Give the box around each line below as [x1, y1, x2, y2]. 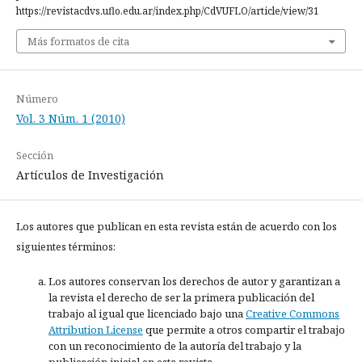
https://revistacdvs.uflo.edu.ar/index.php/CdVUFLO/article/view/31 [16, 4, 319, 19]
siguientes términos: [16, 239, 116, 255]
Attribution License [48, 322, 143, 338]
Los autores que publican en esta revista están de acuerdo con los [16, 219, 337, 234]
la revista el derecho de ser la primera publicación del [48, 290, 314, 305]
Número [16, 91, 58, 107]
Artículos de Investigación [16, 167, 164, 183]
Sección [16, 148, 53, 163]
